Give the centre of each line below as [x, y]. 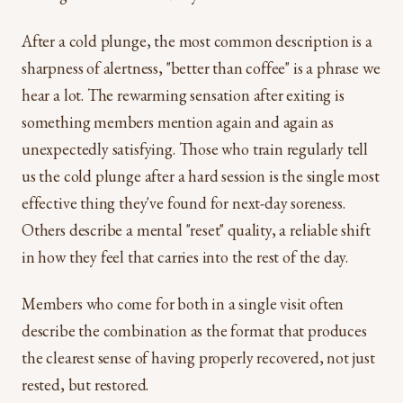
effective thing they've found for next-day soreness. [184, 203]
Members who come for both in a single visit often [183, 304]
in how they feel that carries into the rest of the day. [185, 257]
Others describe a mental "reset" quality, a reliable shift [196, 230]
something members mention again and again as [178, 122]
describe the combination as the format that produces [194, 331]
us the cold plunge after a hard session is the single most [201, 176]
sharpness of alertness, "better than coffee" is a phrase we [201, 68]
